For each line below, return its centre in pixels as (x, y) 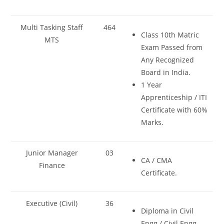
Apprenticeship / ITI (174, 97)
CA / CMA (157, 160)
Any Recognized (168, 60)
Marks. (152, 122)
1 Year (152, 85)
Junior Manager (52, 153)
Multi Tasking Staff (52, 27)
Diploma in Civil (167, 211)
